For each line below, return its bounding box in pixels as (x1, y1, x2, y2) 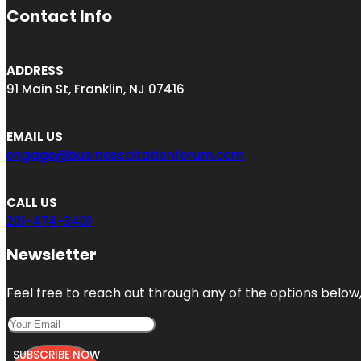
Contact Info (6, 4, 112, 27)
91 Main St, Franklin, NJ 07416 (6, 80, 185, 98)
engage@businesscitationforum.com (6, 146, 244, 164)
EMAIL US (6, 127, 63, 145)
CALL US (6, 193, 57, 211)
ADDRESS (6, 61, 64, 79)
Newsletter (6, 243, 97, 266)
